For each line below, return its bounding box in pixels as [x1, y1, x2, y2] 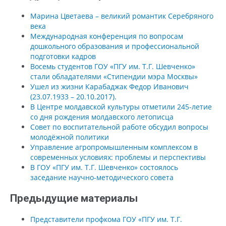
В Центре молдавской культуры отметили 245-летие [30, 101, 212, 111]
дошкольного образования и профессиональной [30, 41, 199, 51]
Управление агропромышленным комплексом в [30, 142, 198, 152]
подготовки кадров [30, 51, 96, 61]
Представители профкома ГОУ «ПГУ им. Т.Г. [30, 214, 182, 224]
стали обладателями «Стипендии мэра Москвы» [30, 71, 198, 81]
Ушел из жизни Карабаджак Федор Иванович [30, 81, 189, 91]
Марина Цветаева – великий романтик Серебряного [30, 11, 213, 21]
